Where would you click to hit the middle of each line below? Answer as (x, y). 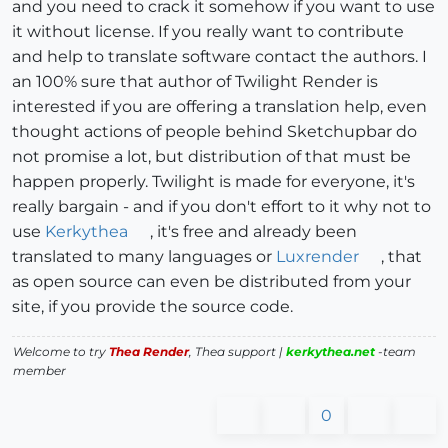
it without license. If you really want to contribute (208, 32)
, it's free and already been (253, 232)
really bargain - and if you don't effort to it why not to (221, 207)
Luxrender (317, 257)
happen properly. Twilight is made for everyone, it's (213, 182)
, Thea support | (237, 352)
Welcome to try (61, 352)
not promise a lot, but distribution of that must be (211, 157)
